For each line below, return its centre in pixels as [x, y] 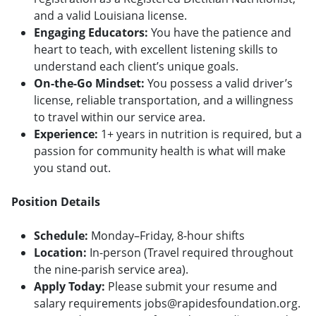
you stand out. [72, 168]
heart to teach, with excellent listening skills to [156, 50]
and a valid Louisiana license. [110, 16]
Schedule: [61, 236]
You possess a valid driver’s [219, 84]
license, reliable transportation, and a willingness [164, 101]
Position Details [56, 202]
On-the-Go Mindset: [89, 84]
